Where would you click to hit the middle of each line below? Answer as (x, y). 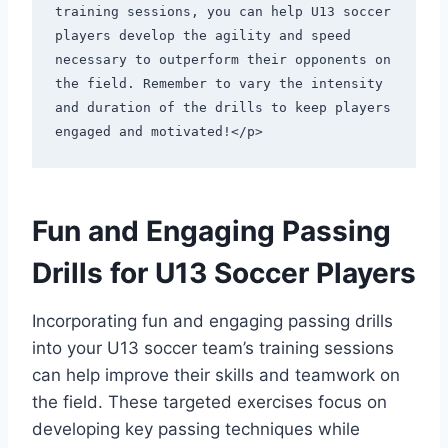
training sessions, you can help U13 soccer (222, 12)
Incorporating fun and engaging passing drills (212, 320)
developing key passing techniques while (196, 428)
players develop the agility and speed (202, 36)
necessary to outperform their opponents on (222, 60)
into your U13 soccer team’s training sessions (213, 347)
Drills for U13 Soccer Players (224, 272)
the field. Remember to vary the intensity (218, 84)
